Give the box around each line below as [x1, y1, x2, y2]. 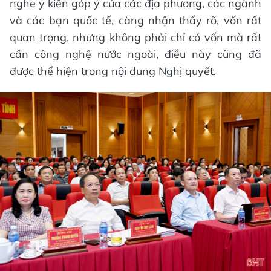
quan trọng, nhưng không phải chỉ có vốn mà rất [10, 30, 261, 45]
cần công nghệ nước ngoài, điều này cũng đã [10, 47, 261, 62]
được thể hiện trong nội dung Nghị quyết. [10, 64, 216, 79]
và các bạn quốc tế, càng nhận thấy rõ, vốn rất [10, 13, 261, 28]
